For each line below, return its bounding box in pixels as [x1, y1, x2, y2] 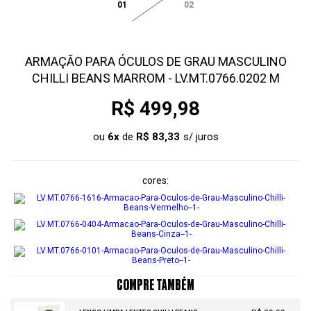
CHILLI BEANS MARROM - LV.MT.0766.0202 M [31, 71, 280, 85]
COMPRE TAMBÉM [117, 278, 194, 293]
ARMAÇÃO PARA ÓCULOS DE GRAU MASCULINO [24, 54, 287, 69]
